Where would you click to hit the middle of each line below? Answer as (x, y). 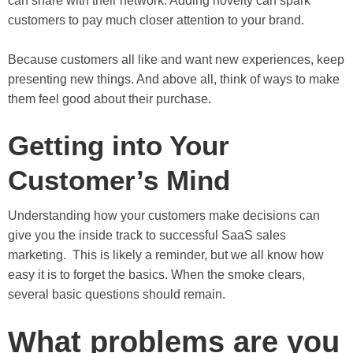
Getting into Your (119, 145)
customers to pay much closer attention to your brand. (156, 20)
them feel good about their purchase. (110, 98)
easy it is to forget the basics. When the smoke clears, (156, 274)
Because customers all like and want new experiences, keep (176, 59)
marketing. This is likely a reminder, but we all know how (166, 255)
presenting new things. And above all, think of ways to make (174, 79)
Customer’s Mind (123, 180)
